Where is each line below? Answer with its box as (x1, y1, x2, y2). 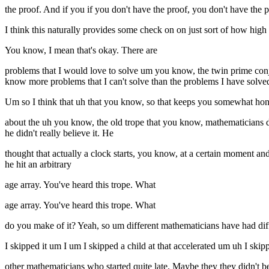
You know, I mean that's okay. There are (5, 45, 157, 56)
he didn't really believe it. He (5, 128, 113, 139)
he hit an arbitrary (5, 159, 71, 170)
